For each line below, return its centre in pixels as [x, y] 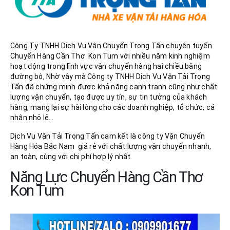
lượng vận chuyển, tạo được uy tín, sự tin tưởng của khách [109, 97]
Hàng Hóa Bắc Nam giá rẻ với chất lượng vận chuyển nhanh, [111, 147]
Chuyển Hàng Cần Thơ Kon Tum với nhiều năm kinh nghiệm [110, 56]
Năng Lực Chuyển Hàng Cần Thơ [107, 177]
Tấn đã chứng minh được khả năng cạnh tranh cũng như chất [114, 87]
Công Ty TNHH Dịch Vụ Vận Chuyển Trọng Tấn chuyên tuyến [111, 45]
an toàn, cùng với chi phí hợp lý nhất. [71, 157]
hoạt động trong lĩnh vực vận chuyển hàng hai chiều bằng [106, 66]
